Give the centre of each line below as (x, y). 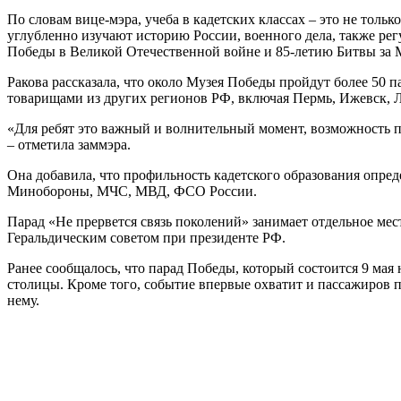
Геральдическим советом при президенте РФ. (146, 237)
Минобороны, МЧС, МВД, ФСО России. (132, 191)
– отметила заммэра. (69, 144)
